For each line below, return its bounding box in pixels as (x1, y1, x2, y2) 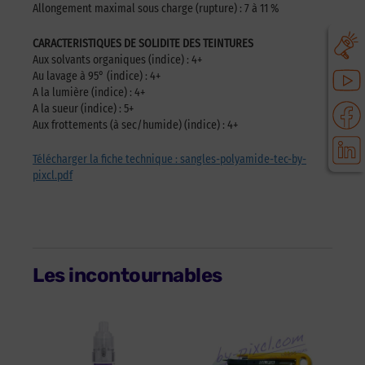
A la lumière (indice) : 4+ (33, 85, 145, 99)
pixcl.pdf (33, 168, 73, 182)
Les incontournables (33, 264, 222, 288)
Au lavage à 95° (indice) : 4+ (33, 68, 161, 83)
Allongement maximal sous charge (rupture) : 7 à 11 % (33, 2, 279, 16)
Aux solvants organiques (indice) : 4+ (33, 52, 202, 67)
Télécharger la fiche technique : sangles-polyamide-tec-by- (33, 152, 306, 166)
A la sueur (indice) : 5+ (33, 101, 134, 116)
